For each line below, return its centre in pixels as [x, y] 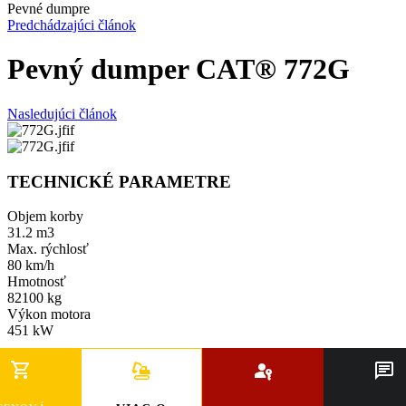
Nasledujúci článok [62, 113]
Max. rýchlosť [48, 249]
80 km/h [31, 266]
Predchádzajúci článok [72, 25]
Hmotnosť [37, 282]
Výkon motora [49, 314]
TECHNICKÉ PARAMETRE [119, 181]
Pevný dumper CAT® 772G [179, 69]
